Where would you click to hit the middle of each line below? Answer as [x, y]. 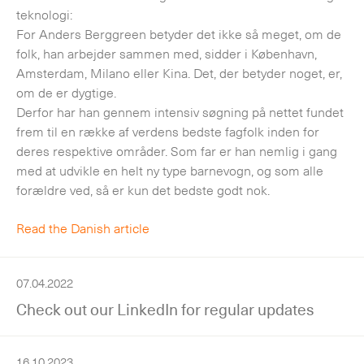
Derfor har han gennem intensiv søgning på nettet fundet [180, 113]
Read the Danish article [83, 228]
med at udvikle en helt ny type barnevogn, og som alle [170, 171]
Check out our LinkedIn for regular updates [165, 309]
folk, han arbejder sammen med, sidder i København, [167, 54]
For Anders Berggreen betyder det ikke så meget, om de [179, 35]
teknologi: [44, 15]
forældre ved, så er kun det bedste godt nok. [143, 191]
